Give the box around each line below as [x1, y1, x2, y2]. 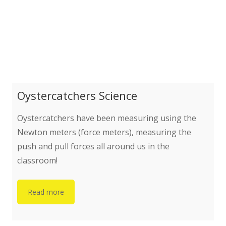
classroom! [17, 155, 62, 166]
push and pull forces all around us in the [17, 141, 169, 152]
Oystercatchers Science [17, 88, 137, 103]
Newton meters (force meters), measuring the [17, 127, 191, 138]
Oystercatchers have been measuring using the [17, 112, 196, 124]
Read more [28, 187, 64, 197]
